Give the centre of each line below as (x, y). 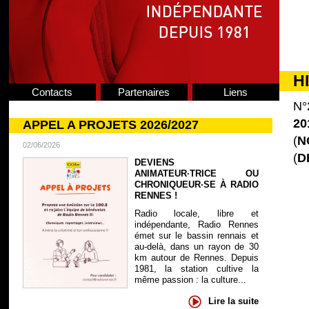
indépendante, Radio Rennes (196, 225)
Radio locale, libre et (196, 213)
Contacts (52, 92)
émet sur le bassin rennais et (196, 236)
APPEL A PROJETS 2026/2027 (110, 125)
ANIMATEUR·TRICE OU (196, 173)
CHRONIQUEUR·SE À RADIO (196, 185)
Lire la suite (233, 301)
